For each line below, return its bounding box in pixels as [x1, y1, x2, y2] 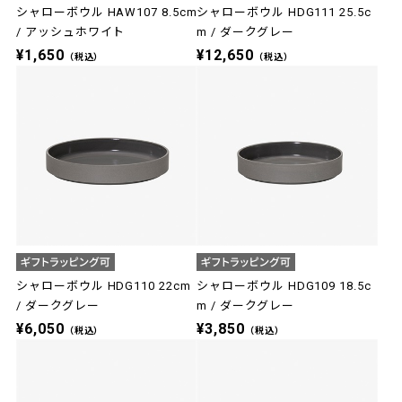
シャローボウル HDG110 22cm [16, 279, 191, 293]
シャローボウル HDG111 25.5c [197, 5, 371, 20]
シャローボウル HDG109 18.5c [197, 279, 371, 293]
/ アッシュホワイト [16, 25, 126, 39]
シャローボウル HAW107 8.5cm [16, 5, 197, 20]
